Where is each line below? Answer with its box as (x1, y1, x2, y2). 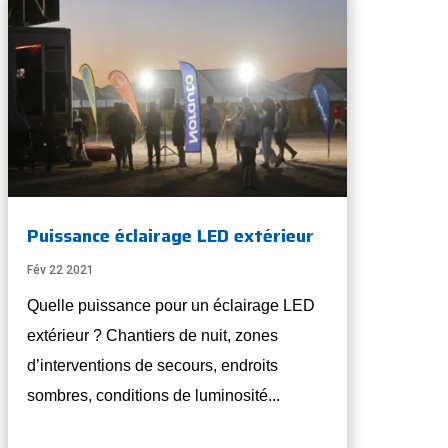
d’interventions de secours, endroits (27, 357, 279, 375)
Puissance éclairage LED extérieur (27, 222, 315, 251)
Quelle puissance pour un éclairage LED (27, 297, 316, 315)
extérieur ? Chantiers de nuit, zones (27, 327, 279, 345)
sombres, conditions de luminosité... (27, 387, 281, 405)
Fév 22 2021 (27, 263, 95, 278)
